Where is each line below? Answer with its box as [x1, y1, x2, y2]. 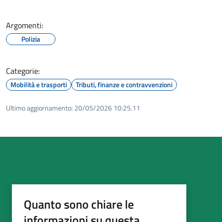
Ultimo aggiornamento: [6, 102, 73, 113]
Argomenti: [6, 19, 43, 31]
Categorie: [6, 64, 40, 77]
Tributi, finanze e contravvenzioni [76, 79, 172, 90]
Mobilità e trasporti [10, 79, 67, 90]
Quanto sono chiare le [24, 195, 134, 213]
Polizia [21, 33, 40, 44]
